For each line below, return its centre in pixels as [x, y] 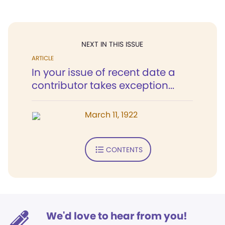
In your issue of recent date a [103, 72]
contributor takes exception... [103, 85]
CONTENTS [124, 149]
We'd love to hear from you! [117, 216]
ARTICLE [43, 58]
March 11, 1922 [111, 115]
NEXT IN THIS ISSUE [112, 44]
